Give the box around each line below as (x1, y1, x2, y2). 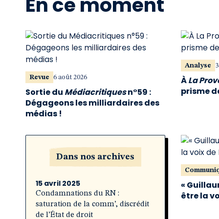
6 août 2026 (53, 74, 87, 81)
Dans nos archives (56, 153, 134, 161)
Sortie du (25, 87, 65, 98)
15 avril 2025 (36, 178, 80, 188)
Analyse (185, 62, 211, 69)
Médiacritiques (65, 87, 126, 98)
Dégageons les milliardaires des (25, 97, 159, 109)
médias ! (25, 108, 62, 119)
